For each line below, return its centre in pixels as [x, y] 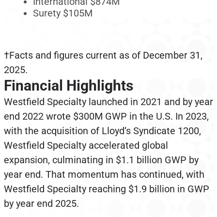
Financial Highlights [68, 86]
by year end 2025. [41, 204]
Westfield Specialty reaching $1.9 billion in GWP [106, 189]
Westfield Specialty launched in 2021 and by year [108, 102]
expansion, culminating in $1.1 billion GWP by [101, 160]
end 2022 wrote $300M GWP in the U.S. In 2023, [106, 116]
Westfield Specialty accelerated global [86, 146]
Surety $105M [62, 13]
